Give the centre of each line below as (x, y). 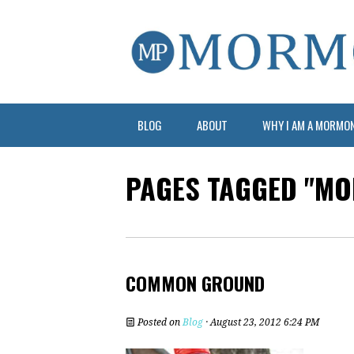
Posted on (159, 322)
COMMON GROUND (195, 282)
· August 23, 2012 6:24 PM (261, 322)
